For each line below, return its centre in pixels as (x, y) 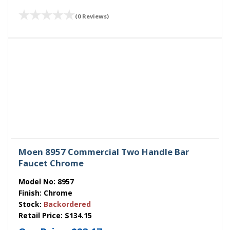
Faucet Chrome (51, 163)
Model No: (38, 182)
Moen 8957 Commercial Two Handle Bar (104, 152)
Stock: (31, 204)
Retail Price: (42, 216)
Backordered (67, 204)
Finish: (31, 193)
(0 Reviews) (92, 16)
